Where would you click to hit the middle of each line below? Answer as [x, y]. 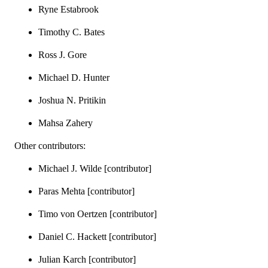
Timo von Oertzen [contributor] [98, 214]
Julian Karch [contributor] [87, 259]
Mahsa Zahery [66, 123]
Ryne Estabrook [68, 9]
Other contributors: [50, 145]
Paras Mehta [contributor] [86, 191]
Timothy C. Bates [71, 32]
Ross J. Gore [63, 54]
